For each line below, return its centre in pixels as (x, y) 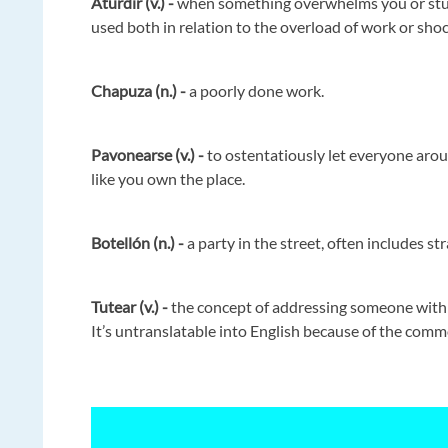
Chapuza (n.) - (139, 90)
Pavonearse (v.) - (148, 154)
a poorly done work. (255, 90)
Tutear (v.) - (130, 306)
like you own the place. (168, 178)
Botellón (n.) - (139, 242)
